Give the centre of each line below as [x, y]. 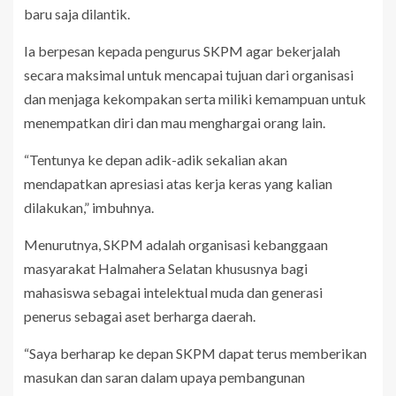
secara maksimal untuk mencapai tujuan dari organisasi [189, 75]
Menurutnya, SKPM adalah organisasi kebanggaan [176, 245]
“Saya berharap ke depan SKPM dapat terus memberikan [195, 354]
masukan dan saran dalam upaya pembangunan [164, 377]
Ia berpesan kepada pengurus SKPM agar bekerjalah [182, 51]
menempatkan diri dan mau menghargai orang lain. [175, 123]
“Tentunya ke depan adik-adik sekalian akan [156, 160]
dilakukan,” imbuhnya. [89, 208]
